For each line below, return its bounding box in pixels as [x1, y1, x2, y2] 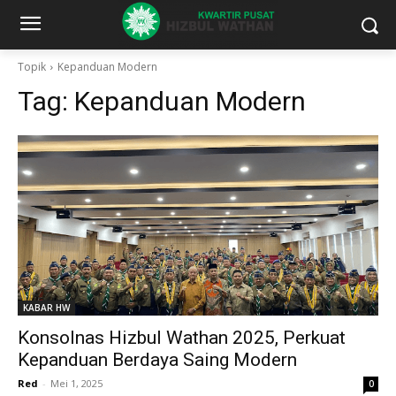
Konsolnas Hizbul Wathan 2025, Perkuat [18, 327, 346, 348]
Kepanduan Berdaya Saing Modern [18, 349, 297, 370]
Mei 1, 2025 [50, 377, 103, 390]
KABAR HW [23, 301, 70, 314]
